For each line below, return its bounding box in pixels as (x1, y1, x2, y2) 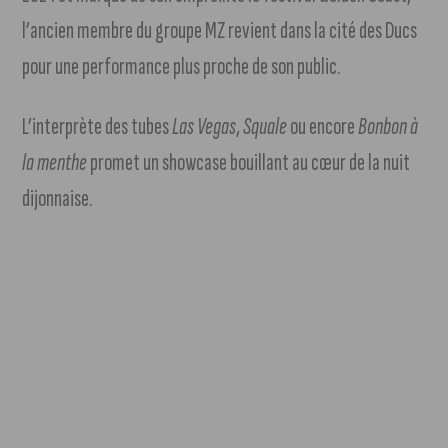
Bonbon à (358, 112, 419, 142)
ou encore (287, 112, 359, 142)
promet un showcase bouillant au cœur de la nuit (87, 148, 411, 178)
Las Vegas (172, 112, 237, 142)
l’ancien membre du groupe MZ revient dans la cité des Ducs (22, 16, 418, 46)
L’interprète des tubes (22, 112, 173, 142)
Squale (243, 112, 288, 142)
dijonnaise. (22, 184, 93, 214)
